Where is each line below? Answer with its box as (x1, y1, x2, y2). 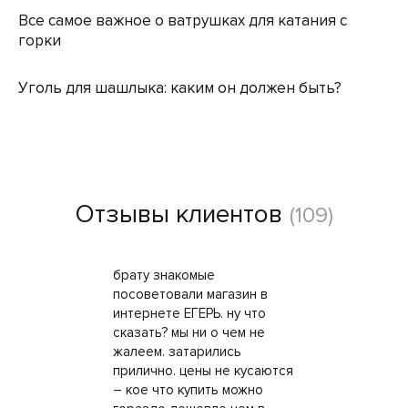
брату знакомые (113, 267, 215, 283)
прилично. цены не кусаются (113, 362, 293, 379)
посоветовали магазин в (113, 286, 268, 302)
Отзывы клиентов (75, 199, 282, 229)
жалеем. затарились (113, 343, 241, 360)
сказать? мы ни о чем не (113, 324, 265, 341)
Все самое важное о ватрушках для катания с (18, 11, 347, 30)
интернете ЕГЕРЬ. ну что (113, 305, 266, 321)
